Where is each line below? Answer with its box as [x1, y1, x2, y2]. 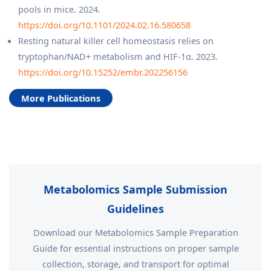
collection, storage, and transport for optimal [42, 258, 229, 270]
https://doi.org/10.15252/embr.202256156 [18, 66, 188, 78]
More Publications [21, 92, 100, 104]
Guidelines [107, 201, 164, 216]
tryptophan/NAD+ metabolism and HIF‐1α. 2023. [18, 50, 218, 62]
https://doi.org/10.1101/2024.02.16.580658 [18, 19, 191, 31]
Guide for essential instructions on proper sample [32, 242, 239, 254]
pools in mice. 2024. [18, 3, 100, 15]
